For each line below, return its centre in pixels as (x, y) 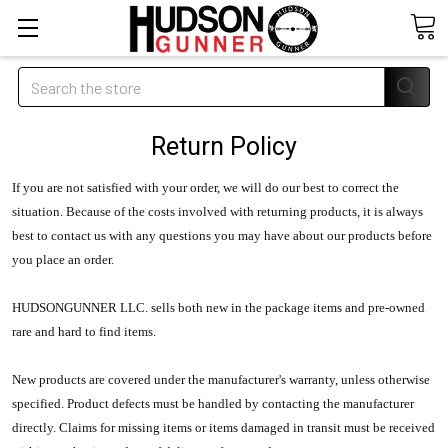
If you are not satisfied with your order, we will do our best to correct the (205, 187)
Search (41, 78)
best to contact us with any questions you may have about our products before (222, 235)
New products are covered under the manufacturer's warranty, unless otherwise (221, 379)
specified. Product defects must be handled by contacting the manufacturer (213, 403)
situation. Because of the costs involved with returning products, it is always (217, 211)
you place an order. (63, 259)
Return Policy (224, 146)
